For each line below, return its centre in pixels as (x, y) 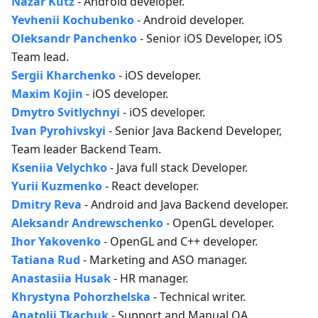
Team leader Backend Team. (86, 149)
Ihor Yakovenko (56, 241)
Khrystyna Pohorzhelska (81, 297)
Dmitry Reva (46, 204)
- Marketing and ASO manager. (164, 260)
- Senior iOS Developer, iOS (210, 38)
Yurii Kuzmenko (57, 186)
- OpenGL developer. (219, 223)
